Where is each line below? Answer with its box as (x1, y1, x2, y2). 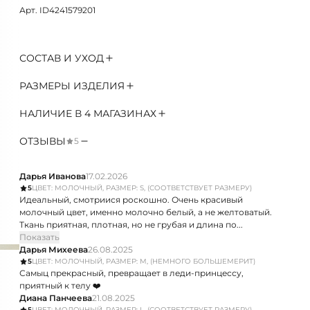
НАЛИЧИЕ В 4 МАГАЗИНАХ (19, 107, 156, 120)
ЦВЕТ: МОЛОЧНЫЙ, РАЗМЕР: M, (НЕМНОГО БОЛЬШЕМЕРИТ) (32, 257, 255, 266)
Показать (19, 232, 60, 242)
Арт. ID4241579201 (19, 5, 95, 15)
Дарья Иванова (19, 171, 86, 181)
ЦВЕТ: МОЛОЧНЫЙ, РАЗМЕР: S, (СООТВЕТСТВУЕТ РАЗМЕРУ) (32, 183, 252, 192)
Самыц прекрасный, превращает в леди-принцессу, (19, 268, 244, 278)
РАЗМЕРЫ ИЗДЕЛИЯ (19, 80, 125, 92)
